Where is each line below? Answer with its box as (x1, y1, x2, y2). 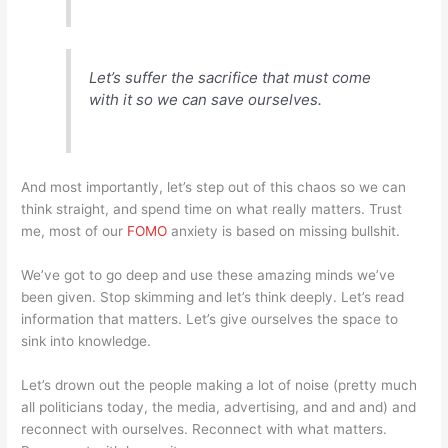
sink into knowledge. (21, 332, 152, 349)
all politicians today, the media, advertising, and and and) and (21, 398, 417, 415)
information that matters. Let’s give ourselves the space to (21, 310, 399, 327)
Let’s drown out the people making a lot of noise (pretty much (21, 376, 418, 393)
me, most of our (21, 222, 128, 239)
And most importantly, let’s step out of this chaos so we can (21, 178, 407, 195)
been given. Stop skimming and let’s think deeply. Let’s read (21, 288, 405, 305)
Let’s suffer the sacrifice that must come (89, 68, 372, 88)
